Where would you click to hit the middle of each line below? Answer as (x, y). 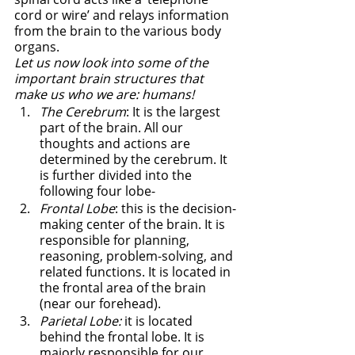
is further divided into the (117, 175)
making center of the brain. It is (134, 224)
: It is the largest (175, 111)
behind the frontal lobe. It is (124, 336)
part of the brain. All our (113, 127)
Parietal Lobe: (80, 321)
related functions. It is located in (137, 271)
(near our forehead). (102, 303)
